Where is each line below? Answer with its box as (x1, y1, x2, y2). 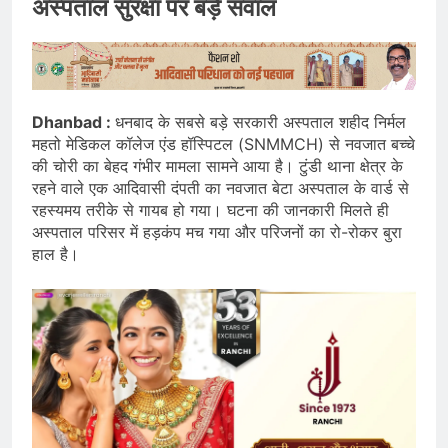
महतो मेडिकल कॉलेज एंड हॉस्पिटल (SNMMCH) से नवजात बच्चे (32, 133, 415, 154)
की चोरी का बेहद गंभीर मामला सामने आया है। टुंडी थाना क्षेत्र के (32, 155, 403, 176)
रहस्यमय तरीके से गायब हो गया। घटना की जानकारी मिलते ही (32, 199, 389, 220)
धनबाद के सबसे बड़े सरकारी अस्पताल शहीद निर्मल (115, 111, 406, 132)
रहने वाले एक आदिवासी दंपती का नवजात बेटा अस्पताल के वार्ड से (32, 177, 409, 198)
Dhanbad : (32, 111, 115, 132)
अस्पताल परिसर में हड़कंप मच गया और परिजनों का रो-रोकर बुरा (32, 221, 402, 242)
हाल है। (32, 243, 79, 264)
